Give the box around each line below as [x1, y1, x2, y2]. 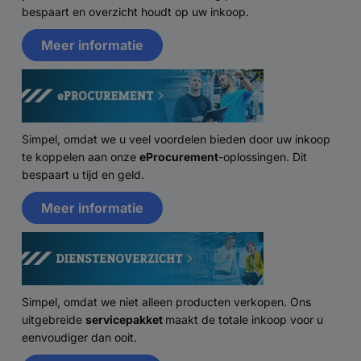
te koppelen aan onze [22, 149, 139, 164]
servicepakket [85, 312, 165, 326]
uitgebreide [22, 312, 85, 326]
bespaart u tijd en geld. [22, 167, 144, 181]
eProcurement [139, 149, 218, 164]
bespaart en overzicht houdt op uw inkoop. [22, 4, 249, 19]
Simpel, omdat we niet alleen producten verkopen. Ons [22, 294, 311, 309]
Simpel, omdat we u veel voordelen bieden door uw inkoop [22, 131, 330, 146]
